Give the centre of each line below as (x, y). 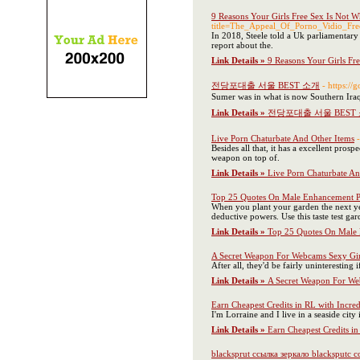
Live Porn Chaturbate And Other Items (283, 138)
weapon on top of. (245, 157)
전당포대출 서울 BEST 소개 (266, 85)
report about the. (242, 45)
